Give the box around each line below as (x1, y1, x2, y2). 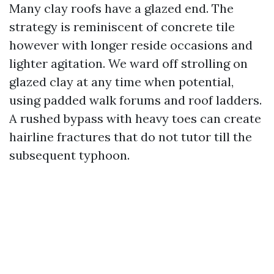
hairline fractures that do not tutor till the (9, 129, 252, 144)
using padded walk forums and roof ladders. (9, 92, 262, 108)
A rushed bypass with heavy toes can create (9, 111, 261, 126)
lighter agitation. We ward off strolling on (9, 56, 248, 71)
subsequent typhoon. (9, 147, 130, 163)
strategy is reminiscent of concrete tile (9, 19, 235, 34)
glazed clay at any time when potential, (9, 74, 234, 89)
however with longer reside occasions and (9, 37, 253, 53)
